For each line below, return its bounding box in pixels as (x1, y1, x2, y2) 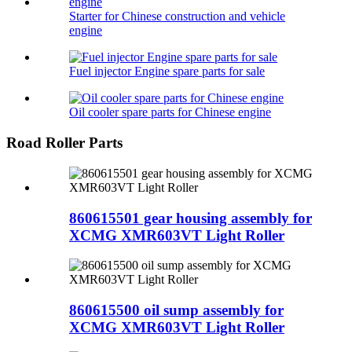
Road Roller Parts (6, 134, 123, 152)
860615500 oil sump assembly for (69, 301, 284, 318)
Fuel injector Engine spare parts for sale (69, 64, 265, 79)
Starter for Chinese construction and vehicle (69, 9, 285, 24)
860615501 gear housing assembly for (69, 209, 312, 226)
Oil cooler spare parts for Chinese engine (69, 105, 271, 119)
